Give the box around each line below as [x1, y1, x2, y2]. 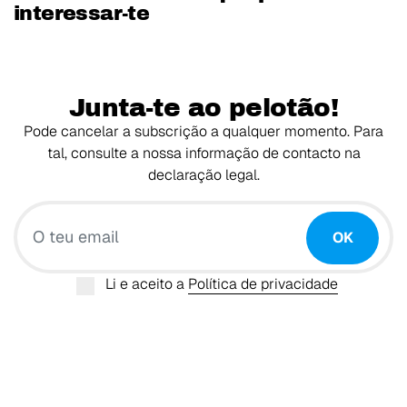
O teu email [203, 201, 280, 221]
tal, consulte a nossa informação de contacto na [46, 143, 361, 163]
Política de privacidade [188, 273, 338, 293]
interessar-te [14, 2, 150, 25]
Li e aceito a [105, 273, 188, 293]
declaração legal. [147, 164, 260, 184]
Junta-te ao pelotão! [68, 93, 339, 122]
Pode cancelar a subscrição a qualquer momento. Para [24, 121, 383, 141]
